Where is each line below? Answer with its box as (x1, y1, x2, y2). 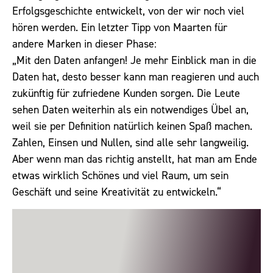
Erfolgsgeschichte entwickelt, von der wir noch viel (12, 3, 244, 18)
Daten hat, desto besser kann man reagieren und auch (12, 69, 259, 84)
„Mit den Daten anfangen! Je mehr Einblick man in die (12, 52, 257, 68)
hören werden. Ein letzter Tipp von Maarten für (12, 19, 227, 35)
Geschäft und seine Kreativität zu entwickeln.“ (12, 184, 221, 199)
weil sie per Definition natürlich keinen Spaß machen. (12, 118, 252, 133)
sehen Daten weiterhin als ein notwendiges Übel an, (12, 102, 249, 117)
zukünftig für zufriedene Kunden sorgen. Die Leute (12, 85, 240, 101)
